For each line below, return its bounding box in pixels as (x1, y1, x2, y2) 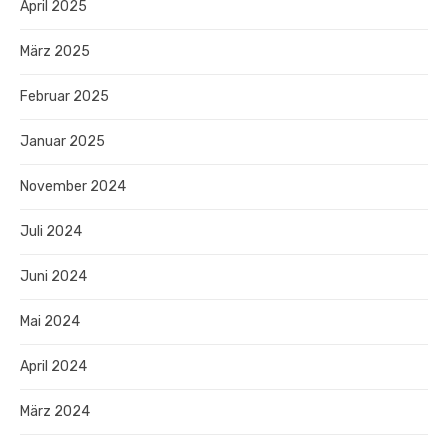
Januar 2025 (20, 132, 105, 150)
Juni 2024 (20, 267, 87, 285)
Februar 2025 (20, 87, 109, 105)
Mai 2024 (20, 312, 80, 330)
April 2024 (20, 357, 87, 375)
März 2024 (20, 402, 90, 420)
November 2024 (20, 177, 126, 195)
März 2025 (20, 42, 90, 60)
